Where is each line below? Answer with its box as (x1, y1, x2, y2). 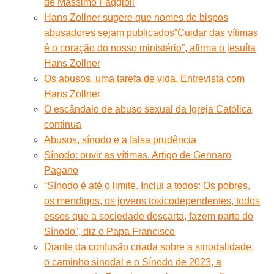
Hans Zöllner (44, 88, 101, 99)
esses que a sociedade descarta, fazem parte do (44, 210, 254, 221)
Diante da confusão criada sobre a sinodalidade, (44, 241, 254, 252)
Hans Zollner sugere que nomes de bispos (44, 12, 229, 23)
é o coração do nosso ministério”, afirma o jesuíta (44, 42, 256, 53)
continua (44, 119, 82, 130)
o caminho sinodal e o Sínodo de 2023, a (44, 256, 222, 267)
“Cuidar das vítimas (174, 27, 259, 38)
